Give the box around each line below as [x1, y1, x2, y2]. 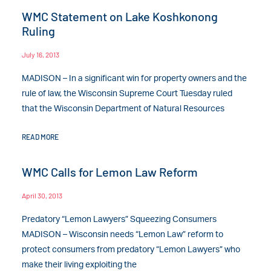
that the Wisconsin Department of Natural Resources [22, 104, 225, 113]
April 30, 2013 [22, 191, 63, 200]
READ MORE [22, 132, 59, 141]
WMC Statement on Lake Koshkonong [22, 8, 218, 24]
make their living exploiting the [22, 260, 137, 269]
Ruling [22, 23, 56, 38]
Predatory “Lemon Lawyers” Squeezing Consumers [22, 215, 217, 224]
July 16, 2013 [22, 50, 60, 59]
